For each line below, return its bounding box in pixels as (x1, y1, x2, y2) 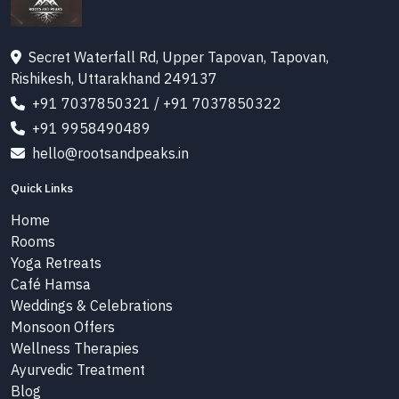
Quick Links (11, 180, 73, 196)
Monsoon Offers (11, 318, 115, 336)
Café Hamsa (11, 275, 91, 293)
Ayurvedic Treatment (11, 361, 145, 379)
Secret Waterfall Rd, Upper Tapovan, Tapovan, (28, 48, 329, 66)
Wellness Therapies (11, 339, 139, 357)
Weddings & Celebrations (11, 297, 173, 314)
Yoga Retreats (11, 254, 102, 272)
